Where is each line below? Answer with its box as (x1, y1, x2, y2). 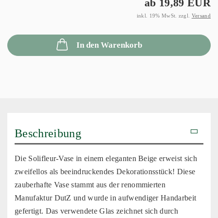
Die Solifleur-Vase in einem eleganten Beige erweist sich (15, 154, 197, 163)
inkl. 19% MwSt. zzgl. (136, 12, 192, 18)
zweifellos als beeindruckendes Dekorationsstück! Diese (15, 167, 196, 176)
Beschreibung (15, 127, 81, 140)
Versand (191, 12, 211, 18)
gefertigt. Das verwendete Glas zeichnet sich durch (15, 206, 179, 215)
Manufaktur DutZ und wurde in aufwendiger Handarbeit (15, 193, 197, 202)
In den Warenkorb (76, 40, 142, 50)
